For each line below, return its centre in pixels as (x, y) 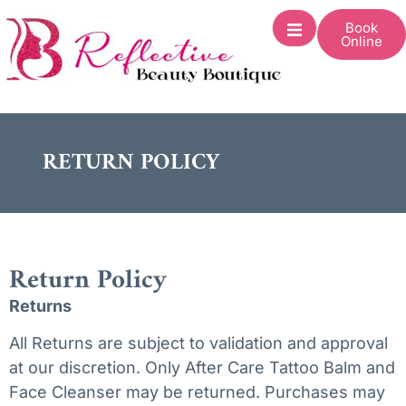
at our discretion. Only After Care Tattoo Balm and (202, 368)
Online (361, 41)
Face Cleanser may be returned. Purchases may (197, 392)
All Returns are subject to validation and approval (198, 343)
